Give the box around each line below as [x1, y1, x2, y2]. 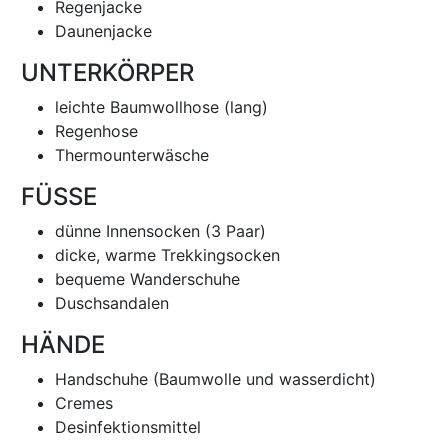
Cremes [55, 393, 113, 413]
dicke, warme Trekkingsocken [55, 245, 280, 265]
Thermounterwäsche [55, 145, 209, 165]
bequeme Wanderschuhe [55, 269, 240, 289]
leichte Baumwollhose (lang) [55, 97, 268, 117]
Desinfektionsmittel [55, 417, 201, 437]
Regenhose [55, 121, 138, 141]
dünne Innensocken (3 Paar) [55, 221, 266, 241]
